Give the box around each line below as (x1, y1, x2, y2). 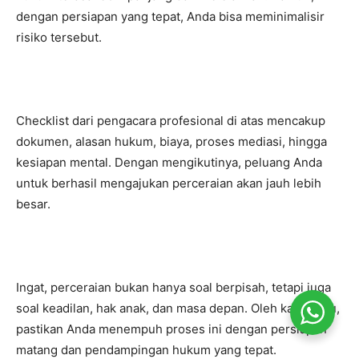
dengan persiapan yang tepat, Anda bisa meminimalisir (16, 9, 325, 24)
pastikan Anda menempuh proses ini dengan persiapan (16, 321, 327, 337)
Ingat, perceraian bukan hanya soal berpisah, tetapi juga (16, 280, 331, 295)
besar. (16, 196, 50, 212)
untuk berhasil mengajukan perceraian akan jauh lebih (16, 175, 321, 191)
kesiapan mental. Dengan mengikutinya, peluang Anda (16, 155, 322, 170)
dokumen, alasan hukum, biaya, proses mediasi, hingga (16, 134, 327, 149)
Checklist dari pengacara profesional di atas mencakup (16, 113, 325, 128)
